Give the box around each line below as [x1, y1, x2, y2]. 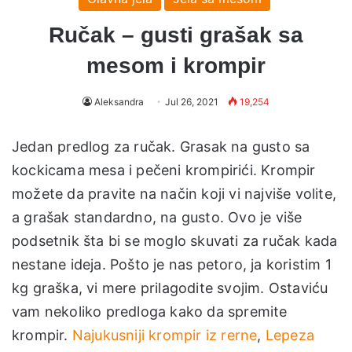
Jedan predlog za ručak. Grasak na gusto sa [12, 137, 310, 155]
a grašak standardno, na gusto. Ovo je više [12, 208, 302, 225]
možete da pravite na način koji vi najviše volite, [12, 185, 337, 202]
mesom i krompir [86, 53, 266, 78]
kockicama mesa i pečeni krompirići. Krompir [12, 161, 316, 178]
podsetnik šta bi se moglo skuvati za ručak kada [12, 232, 338, 249]
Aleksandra [94, 95, 144, 108]
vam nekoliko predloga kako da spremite [12, 302, 288, 320]
